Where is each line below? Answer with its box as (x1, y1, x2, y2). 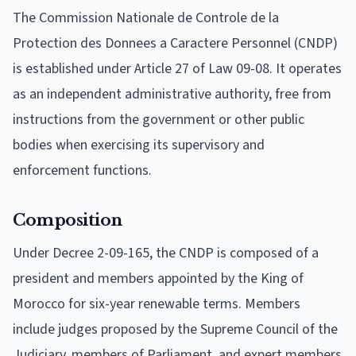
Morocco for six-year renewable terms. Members (13, 293, 300, 314)
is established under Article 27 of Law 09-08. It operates (13, 58, 342, 79)
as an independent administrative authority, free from (13, 83, 331, 104)
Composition (13, 210, 122, 230)
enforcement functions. (13, 160, 152, 180)
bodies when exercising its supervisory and (13, 134, 265, 155)
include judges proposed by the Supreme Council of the (13, 319, 338, 339)
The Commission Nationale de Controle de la (13, 7, 279, 28)
